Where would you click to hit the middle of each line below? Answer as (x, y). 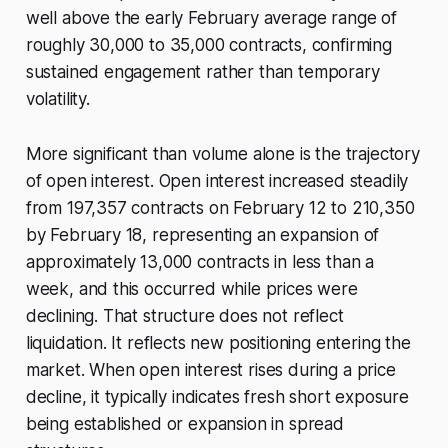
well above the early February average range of (211, 18)
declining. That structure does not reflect (184, 316)
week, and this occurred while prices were (191, 289)
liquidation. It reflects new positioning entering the (218, 343)
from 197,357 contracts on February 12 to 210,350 (220, 208)
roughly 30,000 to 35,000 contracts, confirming (208, 45)
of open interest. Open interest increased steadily (217, 181)
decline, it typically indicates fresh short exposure (217, 397)
